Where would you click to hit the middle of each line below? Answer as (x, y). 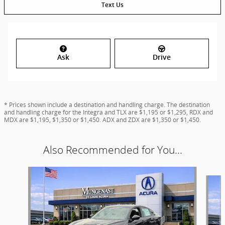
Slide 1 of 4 (22, 172)
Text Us (113, 5)
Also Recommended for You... (113, 150)
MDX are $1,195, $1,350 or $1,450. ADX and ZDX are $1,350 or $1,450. (102, 120)
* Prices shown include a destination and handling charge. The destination (107, 105)
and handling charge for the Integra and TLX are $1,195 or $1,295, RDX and (108, 113)
